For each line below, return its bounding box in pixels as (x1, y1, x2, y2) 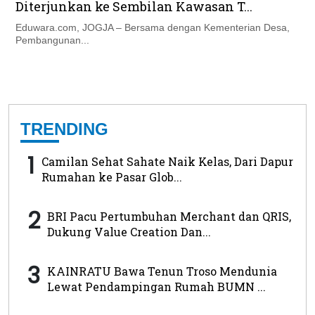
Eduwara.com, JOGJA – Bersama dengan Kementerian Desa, (15, 22, 290, 34)
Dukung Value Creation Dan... (47, 224, 211, 240)
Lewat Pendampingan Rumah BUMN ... (47, 279, 266, 295)
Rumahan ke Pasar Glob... (41, 169, 182, 185)
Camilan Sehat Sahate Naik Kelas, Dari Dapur (41, 154, 293, 169)
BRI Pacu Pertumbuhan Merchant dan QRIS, (47, 209, 291, 224)
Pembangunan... (15, 34, 89, 46)
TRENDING (20, 120, 108, 139)
